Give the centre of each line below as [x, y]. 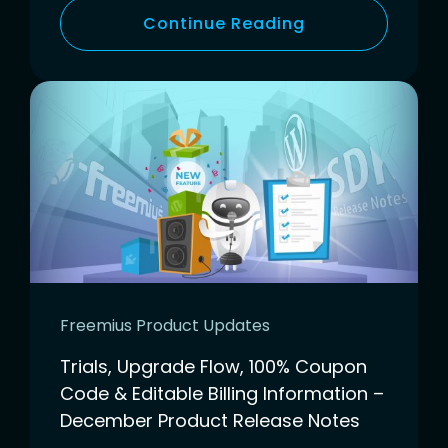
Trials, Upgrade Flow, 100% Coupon [213, 366]
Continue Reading [224, 24]
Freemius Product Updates [165, 325]
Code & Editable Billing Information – [222, 393]
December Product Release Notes [210, 420]
